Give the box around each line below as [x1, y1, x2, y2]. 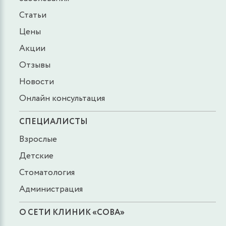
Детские [19, 149, 53, 162]
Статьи [19, 9, 46, 22]
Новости [19, 75, 54, 88]
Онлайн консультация [19, 92, 105, 105]
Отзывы [19, 59, 50, 72]
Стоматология [19, 166, 75, 179]
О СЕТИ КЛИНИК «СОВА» [19, 206, 125, 218]
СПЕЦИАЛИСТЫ [19, 116, 88, 128]
